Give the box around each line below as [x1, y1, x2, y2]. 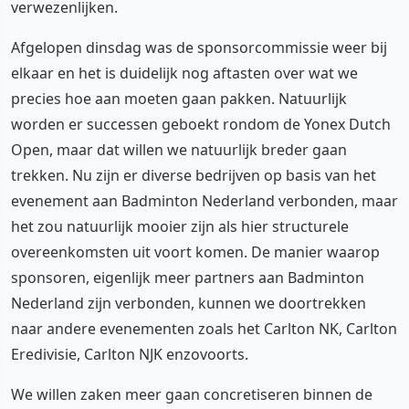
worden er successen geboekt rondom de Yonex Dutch [11, 113, 391, 134]
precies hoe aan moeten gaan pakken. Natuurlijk [11, 88, 347, 109]
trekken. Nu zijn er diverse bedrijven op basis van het [11, 164, 376, 185]
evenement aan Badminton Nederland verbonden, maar [11, 190, 398, 211]
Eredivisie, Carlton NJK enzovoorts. [11, 343, 248, 364]
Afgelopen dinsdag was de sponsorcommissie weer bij [11, 37, 387, 58]
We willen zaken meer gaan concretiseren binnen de [11, 383, 372, 404]
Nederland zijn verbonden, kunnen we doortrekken [11, 292, 366, 313]
